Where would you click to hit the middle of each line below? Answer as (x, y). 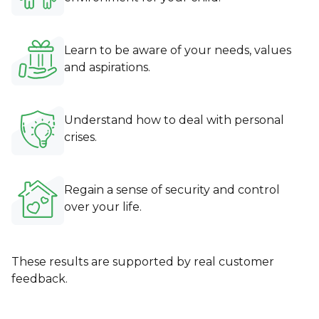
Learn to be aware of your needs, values (178, 50)
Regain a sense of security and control (172, 189)
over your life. (103, 206)
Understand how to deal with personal (174, 120)
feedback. (40, 278)
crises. (80, 137)
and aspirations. (107, 67)
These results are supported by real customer (143, 261)
